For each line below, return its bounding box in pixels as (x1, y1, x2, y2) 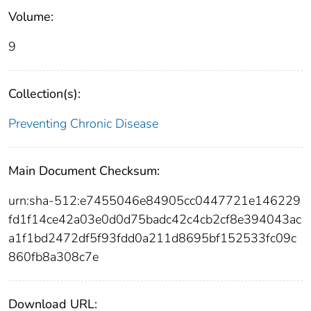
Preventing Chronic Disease (8, 115, 158, 132)
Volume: (8, 8, 53, 25)
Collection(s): (8, 85, 81, 102)
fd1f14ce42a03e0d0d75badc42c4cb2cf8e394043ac (8, 210, 301, 228)
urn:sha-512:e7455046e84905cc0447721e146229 (8, 192, 301, 209)
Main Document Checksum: (8, 162, 160, 179)
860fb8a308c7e (8, 248, 99, 265)
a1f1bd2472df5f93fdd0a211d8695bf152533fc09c (8, 229, 296, 246)
